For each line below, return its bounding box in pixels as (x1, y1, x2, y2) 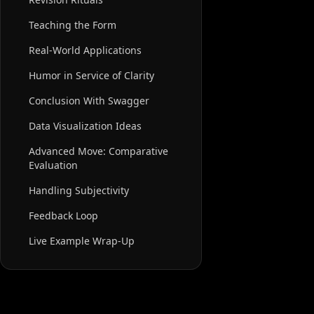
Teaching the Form (29, 18, 116, 32)
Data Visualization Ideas (29, 119, 142, 133)
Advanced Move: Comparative (29, 144, 168, 158)
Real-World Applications (29, 43, 142, 57)
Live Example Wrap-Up (29, 234, 135, 248)
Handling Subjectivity (29, 184, 129, 198)
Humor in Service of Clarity (29, 69, 154, 83)
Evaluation (29, 158, 78, 172)
